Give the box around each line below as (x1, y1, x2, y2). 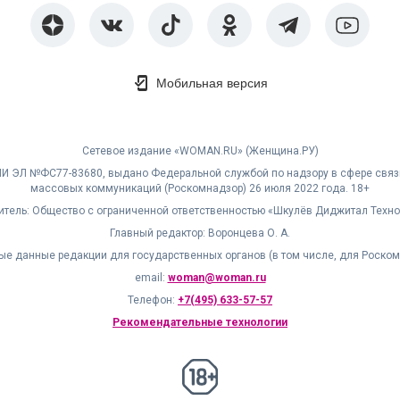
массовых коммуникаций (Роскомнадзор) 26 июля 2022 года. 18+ (30, 182, 370, 195)
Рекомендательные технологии (112, 316, 287, 329)
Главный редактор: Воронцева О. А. (110, 227, 290, 239)
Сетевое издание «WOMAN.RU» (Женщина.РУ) (81, 145, 319, 157)
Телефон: (128, 294, 178, 306)
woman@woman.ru (167, 271, 266, 284)
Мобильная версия (155, 76, 268, 90)
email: (134, 271, 168, 284)
